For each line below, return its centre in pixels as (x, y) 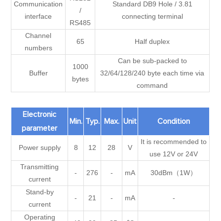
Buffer (38, 73)
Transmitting (40, 167)
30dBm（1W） (174, 173)
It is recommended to (174, 142)
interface (38, 16)
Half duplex (152, 41)
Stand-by (39, 192)
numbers (38, 48)
